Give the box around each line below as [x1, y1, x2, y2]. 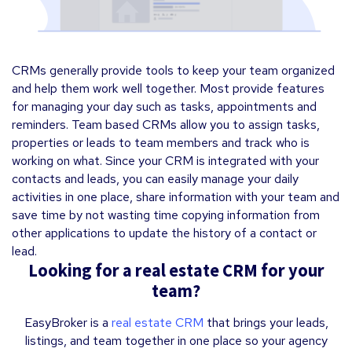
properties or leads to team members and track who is [12, 134, 310, 151]
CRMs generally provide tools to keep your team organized [12, 61, 335, 79]
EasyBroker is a [24, 313, 112, 331]
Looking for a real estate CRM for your [27, 258, 324, 281]
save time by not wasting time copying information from [12, 206, 320, 223]
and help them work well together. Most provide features [12, 79, 324, 97]
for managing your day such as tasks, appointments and [12, 97, 317, 115]
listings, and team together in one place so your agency [24, 332, 328, 349]
